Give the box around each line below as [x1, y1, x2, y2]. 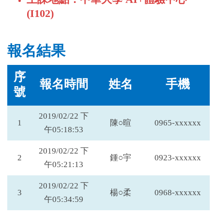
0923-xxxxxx [155, 153, 201, 162]
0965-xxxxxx [155, 118, 201, 127]
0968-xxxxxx [155, 188, 201, 197]
